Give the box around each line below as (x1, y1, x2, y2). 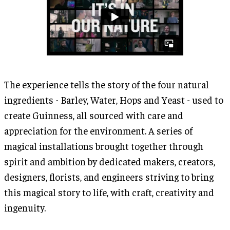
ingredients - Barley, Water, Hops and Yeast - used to (4, 93, 223, 106)
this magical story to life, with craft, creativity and (4, 185, 214, 198)
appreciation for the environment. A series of (4, 124, 193, 137)
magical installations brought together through (4, 139, 203, 152)
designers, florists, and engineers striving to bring (4, 170, 214, 183)
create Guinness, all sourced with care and (4, 108, 183, 121)
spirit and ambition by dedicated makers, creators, (4, 155, 215, 167)
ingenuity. (4, 201, 46, 214)
